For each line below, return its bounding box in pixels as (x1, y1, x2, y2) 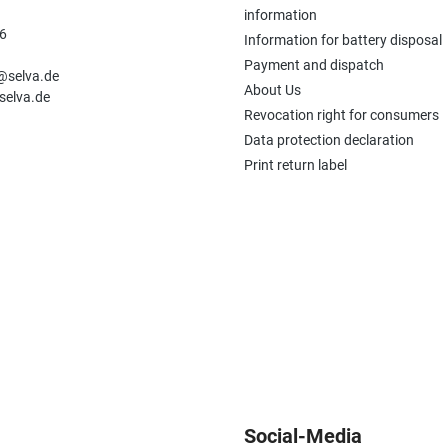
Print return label (244, 157, 347, 174)
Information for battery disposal (244, 32, 442, 49)
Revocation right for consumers (244, 107, 439, 124)
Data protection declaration (244, 132, 414, 149)
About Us (244, 82, 301, 99)
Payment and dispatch (244, 57, 384, 74)
